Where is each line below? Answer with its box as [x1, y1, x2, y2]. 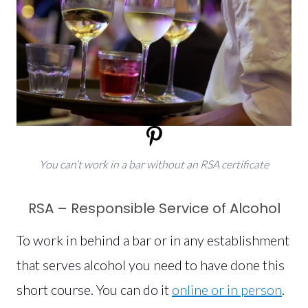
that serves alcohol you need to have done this [16, 256, 285, 273]
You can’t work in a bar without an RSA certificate [39, 157, 269, 170]
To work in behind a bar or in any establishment [16, 231, 289, 248]
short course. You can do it [16, 280, 172, 298]
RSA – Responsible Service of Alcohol [27, 198, 280, 218]
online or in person [172, 280, 282, 298]
